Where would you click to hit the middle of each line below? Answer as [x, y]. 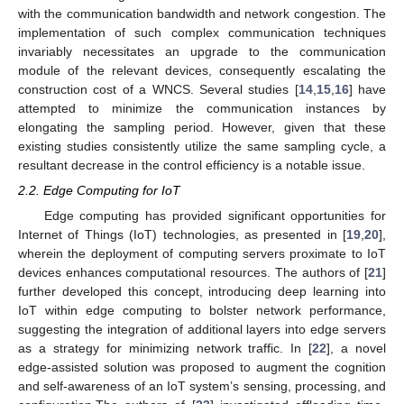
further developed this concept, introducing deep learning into [202, 292]
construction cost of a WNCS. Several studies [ [158, 90]
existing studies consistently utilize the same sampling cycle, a [202, 147]
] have [367, 90]
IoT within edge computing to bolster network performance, [202, 311]
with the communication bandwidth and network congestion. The [202, 14]
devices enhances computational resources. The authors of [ [193, 273]
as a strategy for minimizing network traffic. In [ [165, 349]
